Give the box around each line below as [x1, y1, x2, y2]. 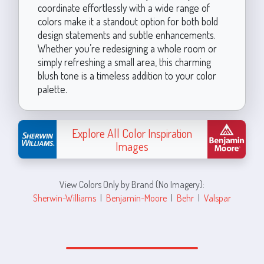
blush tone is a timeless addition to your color [37, 69, 216, 82]
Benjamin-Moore [106, 192, 167, 204]
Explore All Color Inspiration [72, 125, 192, 141]
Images [115, 138, 148, 154]
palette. [37, 82, 67, 95]
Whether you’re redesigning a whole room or [37, 42, 217, 55]
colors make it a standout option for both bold [37, 15, 218, 28]
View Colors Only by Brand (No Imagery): [60, 178, 204, 190]
